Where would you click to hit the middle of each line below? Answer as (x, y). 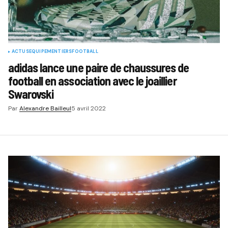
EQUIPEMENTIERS (50, 51)
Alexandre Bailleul (45, 108)
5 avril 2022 (88, 108)
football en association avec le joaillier (92, 80)
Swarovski (31, 94)
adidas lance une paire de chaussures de (98, 67)
